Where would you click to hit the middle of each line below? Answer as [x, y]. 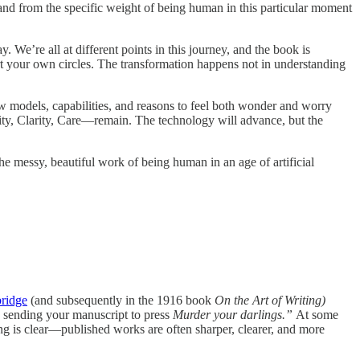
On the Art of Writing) [270, 301]
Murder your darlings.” [234, 315]
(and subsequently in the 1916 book [121, 301]
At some [317, 315]
